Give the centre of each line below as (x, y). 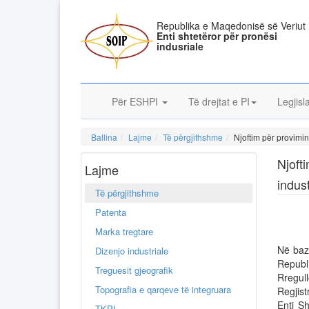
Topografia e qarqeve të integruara (163, 289)
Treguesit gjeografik (134, 270)
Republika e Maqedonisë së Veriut (231, 26)
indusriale (180, 46)
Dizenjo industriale (132, 251)
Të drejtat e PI (219, 101)
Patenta (111, 212)
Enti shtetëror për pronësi (217, 36)
